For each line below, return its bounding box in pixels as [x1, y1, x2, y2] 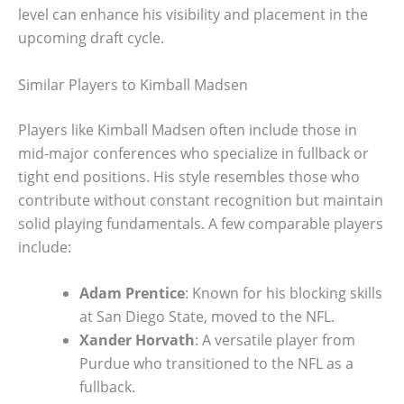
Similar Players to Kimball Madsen [18, 74, 248, 95]
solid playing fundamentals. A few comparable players [18, 213, 383, 234]
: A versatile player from [195, 330, 355, 351]
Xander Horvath [79, 330, 195, 351]
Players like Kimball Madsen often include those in [18, 119, 357, 140]
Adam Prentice [79, 283, 185, 304]
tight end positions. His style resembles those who [18, 166, 360, 187]
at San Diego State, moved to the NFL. [79, 307, 335, 327]
